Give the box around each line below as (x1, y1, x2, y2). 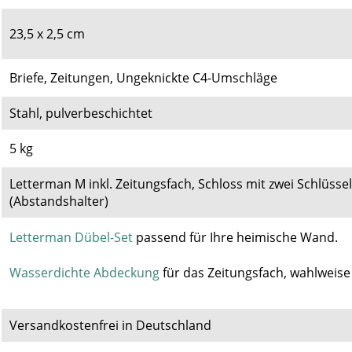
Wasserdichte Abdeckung (9, 263, 159, 281)
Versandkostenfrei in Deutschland (9, 316, 211, 334)
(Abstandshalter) (9, 192, 108, 210)
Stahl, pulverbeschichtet (9, 104, 152, 122)
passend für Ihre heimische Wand (133, 228, 335, 246)
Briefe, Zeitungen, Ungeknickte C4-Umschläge (9, 68, 277, 86)
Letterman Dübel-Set (9, 228, 133, 246)
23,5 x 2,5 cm (9, 24, 85, 42)
